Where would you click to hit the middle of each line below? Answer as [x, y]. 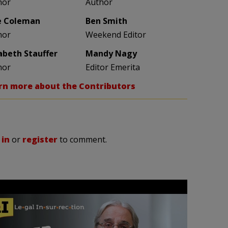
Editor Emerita [113, 67]
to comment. [82, 139]
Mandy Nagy [111, 53]
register [40, 139]
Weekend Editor [116, 35]
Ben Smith [107, 21]
